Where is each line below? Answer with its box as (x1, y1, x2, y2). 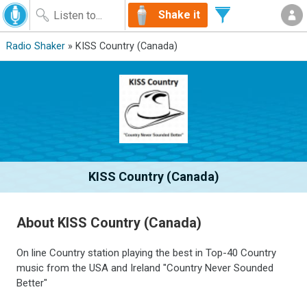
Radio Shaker (5, 40, 65, 52)
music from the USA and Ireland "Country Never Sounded (16, 261, 274, 274)
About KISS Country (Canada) (16, 214, 202, 231)
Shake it (158, 8, 200, 21)
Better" (16, 276, 48, 289)
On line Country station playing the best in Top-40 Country (16, 246, 277, 259)
